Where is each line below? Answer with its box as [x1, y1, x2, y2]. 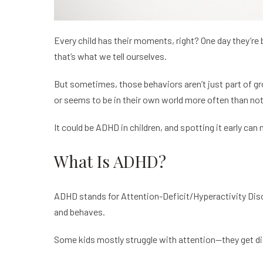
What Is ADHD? [54, 150, 166, 172]
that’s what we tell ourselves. [54, 50, 167, 62]
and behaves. [54, 206, 105, 217]
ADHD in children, [96, 122, 163, 133]
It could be [54, 122, 96, 133]
